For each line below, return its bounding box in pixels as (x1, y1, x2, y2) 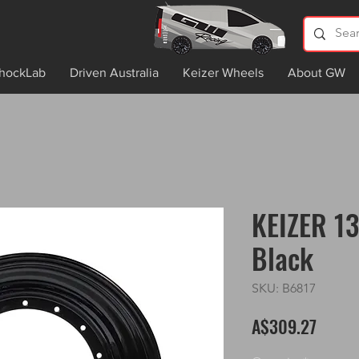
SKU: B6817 (252, 280, 316, 296)
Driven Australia (70, 66, 159, 79)
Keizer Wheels (183, 66, 264, 79)
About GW (288, 66, 345, 79)
